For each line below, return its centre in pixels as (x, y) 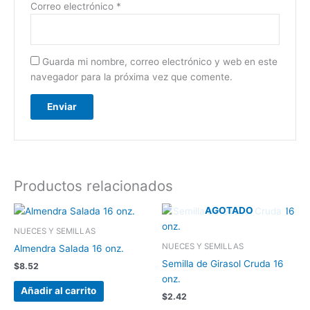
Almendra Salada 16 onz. (69, 248)
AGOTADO (229, 210)
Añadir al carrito (59, 291)
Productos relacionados (93, 185)
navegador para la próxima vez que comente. (131, 77)
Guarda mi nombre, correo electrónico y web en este (159, 62)
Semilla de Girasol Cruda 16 (223, 263)
